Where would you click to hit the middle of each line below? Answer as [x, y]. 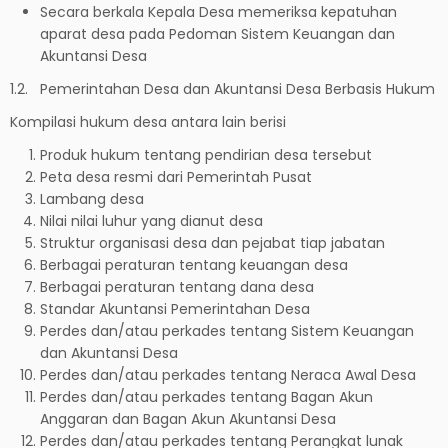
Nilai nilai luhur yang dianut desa [151, 220]
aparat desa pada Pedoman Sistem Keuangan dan [217, 33]
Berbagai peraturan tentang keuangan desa [194, 264]
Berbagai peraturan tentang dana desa [177, 286]
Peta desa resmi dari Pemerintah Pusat [176, 176]
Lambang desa [92, 198]
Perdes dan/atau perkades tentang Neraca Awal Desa [228, 374]
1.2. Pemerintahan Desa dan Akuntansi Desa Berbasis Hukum [222, 88]
